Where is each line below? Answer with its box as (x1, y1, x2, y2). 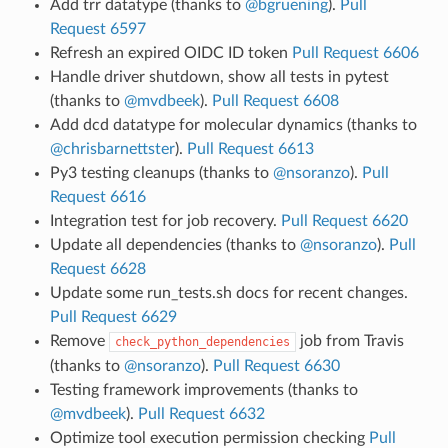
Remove (49, 332, 109, 349)
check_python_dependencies (114, 334, 290, 349)
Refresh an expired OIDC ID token (49, 44, 292, 61)
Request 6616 (49, 188, 146, 205)
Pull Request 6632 (137, 405, 265, 422)
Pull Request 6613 (186, 140, 314, 157)
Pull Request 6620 (280, 212, 408, 229)
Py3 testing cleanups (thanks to (49, 164, 273, 181)
